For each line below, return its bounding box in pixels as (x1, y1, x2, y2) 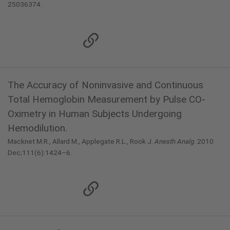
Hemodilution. (8, 122, 67, 134)
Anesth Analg (155, 137, 194, 145)
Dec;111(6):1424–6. (8, 148, 72, 157)
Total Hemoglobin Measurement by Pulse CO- (8, 93, 205, 105)
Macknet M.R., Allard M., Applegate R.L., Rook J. (8, 137, 155, 145)
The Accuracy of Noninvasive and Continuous (8, 79, 203, 91)
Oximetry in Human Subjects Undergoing (8, 108, 182, 120)
